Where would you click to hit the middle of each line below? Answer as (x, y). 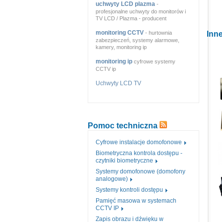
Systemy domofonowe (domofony (140, 171)
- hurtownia (158, 32)
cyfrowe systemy (154, 61)
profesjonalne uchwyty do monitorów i (141, 11)
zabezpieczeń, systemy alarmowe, (138, 40)
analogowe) (112, 179)
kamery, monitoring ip (121, 47)
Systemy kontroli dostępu (129, 190)
